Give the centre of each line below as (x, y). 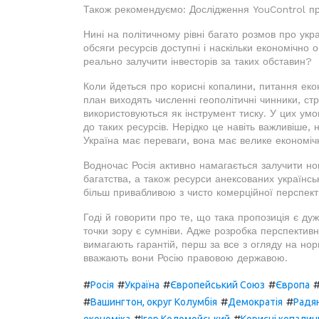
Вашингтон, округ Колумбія (154, 302)
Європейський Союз (218, 284)
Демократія (255, 302)
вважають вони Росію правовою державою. (185, 257)
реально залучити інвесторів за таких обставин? (198, 61)
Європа (293, 284)
